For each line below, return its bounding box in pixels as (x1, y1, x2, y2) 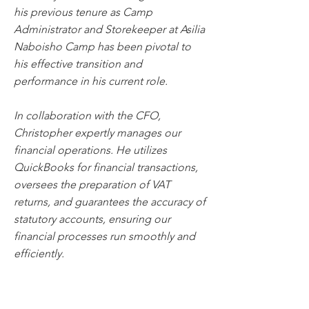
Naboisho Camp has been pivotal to (14, 40, 191, 53)
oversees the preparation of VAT (14, 178, 170, 191)
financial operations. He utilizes (14, 143, 167, 157)
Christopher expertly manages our (14, 126, 181, 139)
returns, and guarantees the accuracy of (14, 195, 206, 208)
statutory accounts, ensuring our (14, 212, 170, 226)
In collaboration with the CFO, (14, 109, 161, 122)
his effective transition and (14, 57, 142, 70)
